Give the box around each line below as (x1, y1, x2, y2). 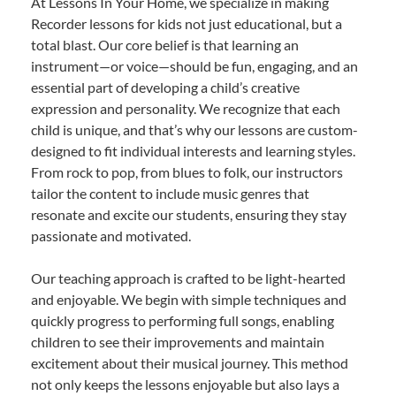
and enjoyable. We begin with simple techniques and (31, 291, 346, 308)
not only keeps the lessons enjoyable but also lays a (31, 376, 339, 393)
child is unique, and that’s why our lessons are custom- (31, 121, 358, 139)
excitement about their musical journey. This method (31, 354, 348, 372)
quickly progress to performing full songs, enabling (31, 312, 334, 330)
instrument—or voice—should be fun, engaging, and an (31, 57, 358, 75)
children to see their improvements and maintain (31, 333, 324, 351)
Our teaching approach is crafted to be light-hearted (31, 270, 346, 287)
